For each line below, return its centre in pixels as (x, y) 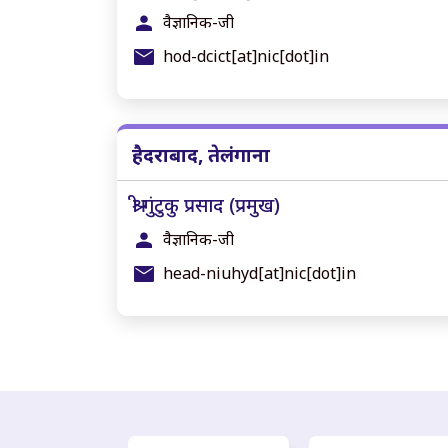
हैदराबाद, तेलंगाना (201, 154)
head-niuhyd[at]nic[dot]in (259, 273)
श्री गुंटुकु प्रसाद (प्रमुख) (206, 204)
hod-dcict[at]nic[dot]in (246, 56)
